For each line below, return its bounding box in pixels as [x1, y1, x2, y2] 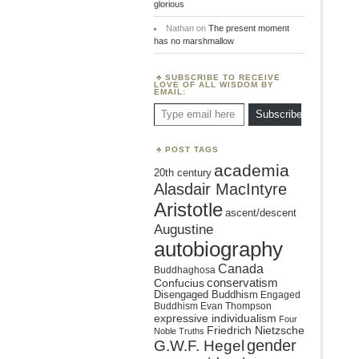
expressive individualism [154, 312, 276, 325]
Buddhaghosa [154, 264, 216, 276]
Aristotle [154, 199, 223, 220]
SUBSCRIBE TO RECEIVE [165, 73, 280, 82]
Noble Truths [154, 326, 204, 336]
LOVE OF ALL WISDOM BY [154, 80, 274, 89]
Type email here [153, 98, 170, 107]
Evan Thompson [200, 301, 272, 312]
